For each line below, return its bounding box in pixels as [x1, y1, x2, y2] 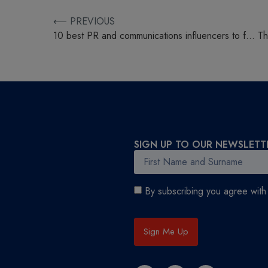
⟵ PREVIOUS [53, 14, 115, 28]
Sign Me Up [144, 224, 188, 238]
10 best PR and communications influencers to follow [245, 28, 255, 42]
